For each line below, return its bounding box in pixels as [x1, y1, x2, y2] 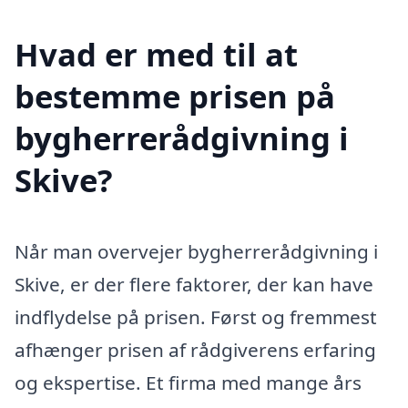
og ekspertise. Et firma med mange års [15, 369, 362, 395]
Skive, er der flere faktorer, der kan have [15, 270, 373, 297]
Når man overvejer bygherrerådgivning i [15, 238, 378, 264]
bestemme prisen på [15, 74, 335, 117]
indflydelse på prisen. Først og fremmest [15, 303, 377, 330]
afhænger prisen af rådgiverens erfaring [15, 336, 376, 362]
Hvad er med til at [15, 32, 298, 76]
